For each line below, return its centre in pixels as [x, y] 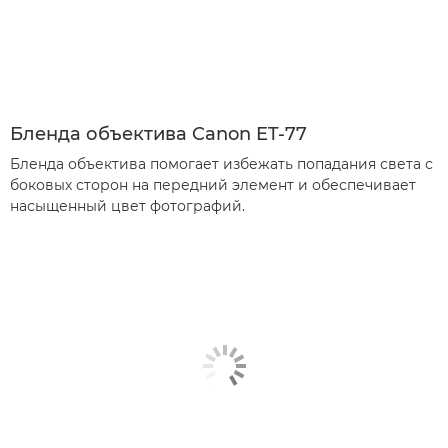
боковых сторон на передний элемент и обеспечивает [213, 184]
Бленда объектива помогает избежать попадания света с [221, 163]
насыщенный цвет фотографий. [127, 205]
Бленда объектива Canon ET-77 [158, 133]
